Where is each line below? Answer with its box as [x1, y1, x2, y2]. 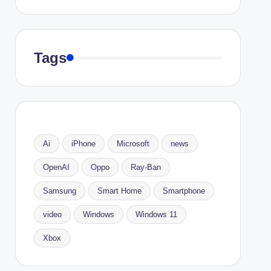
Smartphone [162, 186, 205, 195]
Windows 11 [135, 210, 177, 219]
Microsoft [116, 139, 149, 148]
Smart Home [97, 186, 142, 195]
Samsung [42, 186, 76, 195]
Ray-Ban [130, 163, 161, 172]
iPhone [71, 139, 96, 148]
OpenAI [42, 163, 70, 172]
